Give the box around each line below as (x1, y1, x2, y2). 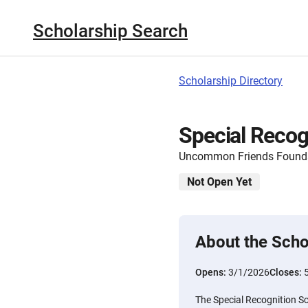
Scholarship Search (33, 20, 188, 41)
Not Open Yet (187, 175, 252, 188)
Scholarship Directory (179, 74, 283, 87)
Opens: (195, 267, 228, 278)
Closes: (269, 267, 304, 278)
